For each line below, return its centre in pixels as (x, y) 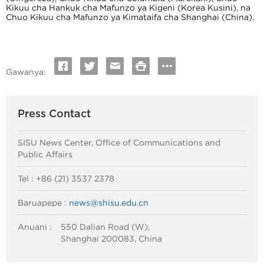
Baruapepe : (43, 203)
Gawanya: (26, 72)
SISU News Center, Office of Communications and (119, 143)
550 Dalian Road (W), (105, 227)
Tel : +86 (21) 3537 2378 (66, 179)
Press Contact (54, 114)
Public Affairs (45, 155)
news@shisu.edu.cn (109, 203)
